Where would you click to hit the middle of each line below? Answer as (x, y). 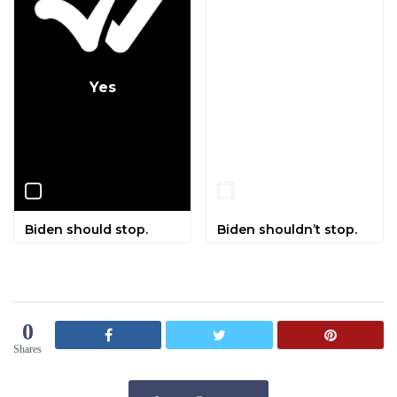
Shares (27, 349)
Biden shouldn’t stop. (287, 229)
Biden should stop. (86, 229)
